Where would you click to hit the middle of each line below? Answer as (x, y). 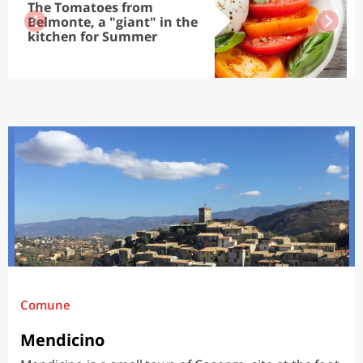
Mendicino (62, 340)
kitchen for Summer (92, 36)
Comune (45, 305)
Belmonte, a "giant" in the (113, 22)
